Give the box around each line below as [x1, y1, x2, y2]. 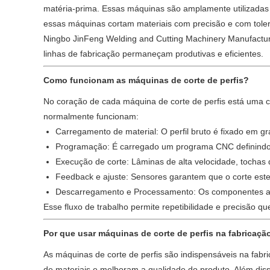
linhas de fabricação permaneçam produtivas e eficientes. [43, 49, 263, 58]
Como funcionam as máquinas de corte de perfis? [43, 75, 249, 85]
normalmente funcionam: [43, 111, 139, 121]
